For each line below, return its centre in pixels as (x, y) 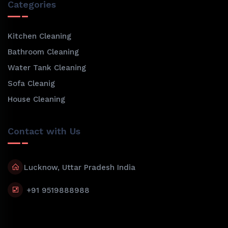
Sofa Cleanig (31, 84)
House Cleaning (36, 99)
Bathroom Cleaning (43, 52)
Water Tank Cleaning (47, 68)
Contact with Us (44, 131)
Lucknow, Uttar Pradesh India (80, 168)
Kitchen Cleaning (39, 36)
